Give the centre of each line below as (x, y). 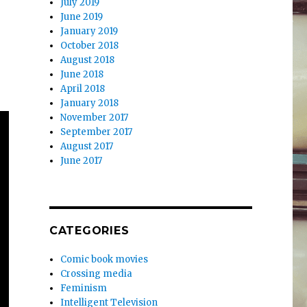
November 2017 (95, 117)
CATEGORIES (89, 230)
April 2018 (83, 88)
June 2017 (82, 160)
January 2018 (90, 103)
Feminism (84, 288)
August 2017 (87, 146)
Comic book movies (105, 259)
